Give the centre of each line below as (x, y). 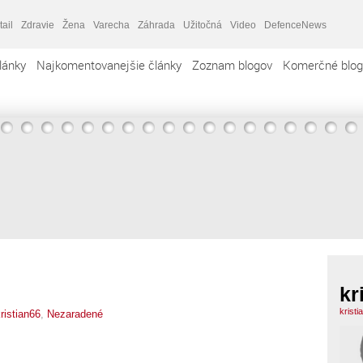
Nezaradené (75, 314)
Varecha (111, 25)
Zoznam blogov (232, 65)
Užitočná (203, 25)
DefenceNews (295, 25)
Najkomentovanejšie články (109, 65)
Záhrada (156, 25)
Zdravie (38, 25)
